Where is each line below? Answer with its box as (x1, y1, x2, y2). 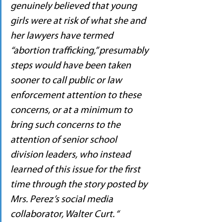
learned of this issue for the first (10, 165, 142, 175)
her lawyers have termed (10, 31, 115, 41)
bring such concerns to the (10, 120, 122, 130)
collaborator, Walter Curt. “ (10, 209, 119, 220)
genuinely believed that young (10, 1, 139, 11)
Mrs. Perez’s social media (10, 194, 115, 205)
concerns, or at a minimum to (10, 105, 134, 115)
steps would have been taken (10, 60, 133, 71)
